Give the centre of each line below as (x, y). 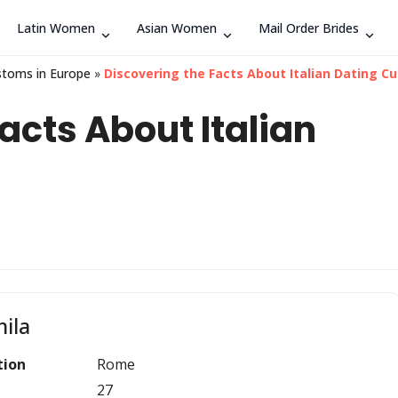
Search (340, 27)
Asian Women (177, 28)
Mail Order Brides (309, 28)
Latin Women (56, 28)
